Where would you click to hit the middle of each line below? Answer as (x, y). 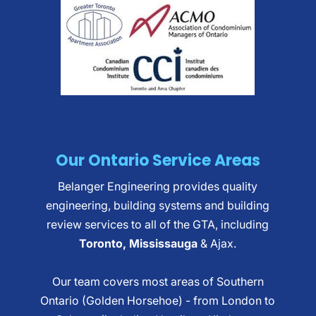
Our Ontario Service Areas (158, 160)
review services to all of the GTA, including (158, 224)
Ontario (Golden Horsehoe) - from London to (158, 300)
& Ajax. (217, 243)
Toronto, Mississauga (139, 243)
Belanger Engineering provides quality (158, 186)
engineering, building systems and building (158, 205)
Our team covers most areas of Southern (158, 281)
